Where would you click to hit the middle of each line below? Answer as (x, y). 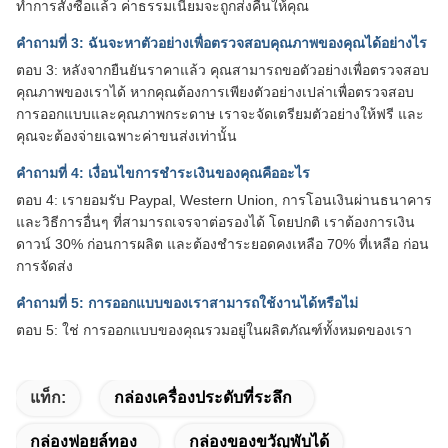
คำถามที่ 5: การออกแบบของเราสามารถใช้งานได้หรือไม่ (187, 302)
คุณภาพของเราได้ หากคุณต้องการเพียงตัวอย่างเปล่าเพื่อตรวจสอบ (215, 91)
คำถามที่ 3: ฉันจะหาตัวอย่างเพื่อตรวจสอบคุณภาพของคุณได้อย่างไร (221, 42)
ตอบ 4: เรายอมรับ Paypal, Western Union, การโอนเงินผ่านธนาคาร (224, 199)
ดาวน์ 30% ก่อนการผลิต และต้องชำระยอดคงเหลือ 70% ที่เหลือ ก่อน (222, 243)
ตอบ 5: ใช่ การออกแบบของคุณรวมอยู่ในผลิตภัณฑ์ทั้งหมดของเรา (214, 329)
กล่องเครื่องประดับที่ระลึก (203, 397)
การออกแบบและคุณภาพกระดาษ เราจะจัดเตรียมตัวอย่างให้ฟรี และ (220, 113)
